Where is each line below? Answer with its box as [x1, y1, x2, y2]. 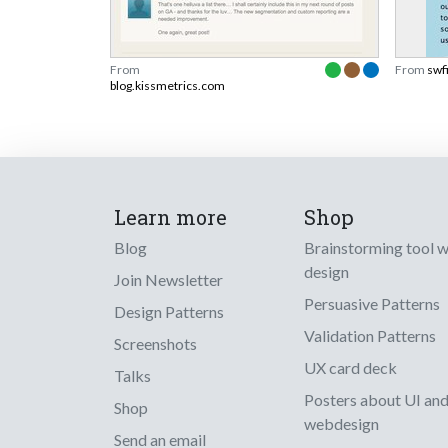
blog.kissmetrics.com [110, 78, 225, 94]
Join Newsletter [114, 270, 223, 290]
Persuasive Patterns [304, 294, 440, 314]
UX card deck [304, 358, 397, 378]
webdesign [304, 414, 379, 434]
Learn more [114, 204, 227, 231]
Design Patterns [114, 302, 224, 322]
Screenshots [114, 334, 197, 354]
